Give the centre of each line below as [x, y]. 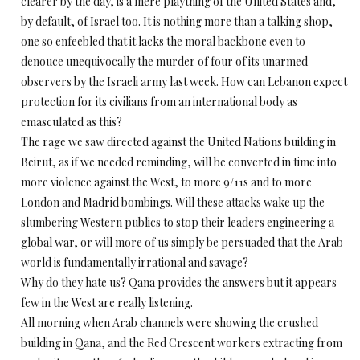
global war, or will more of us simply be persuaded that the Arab [182, 242]
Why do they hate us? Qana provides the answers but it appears [179, 282]
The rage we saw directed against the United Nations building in [178, 142]
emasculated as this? [72, 122]
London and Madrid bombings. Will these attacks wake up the [173, 202]
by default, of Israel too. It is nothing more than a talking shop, [177, 21]
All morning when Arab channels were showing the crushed [170, 323]
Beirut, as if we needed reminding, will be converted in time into [179, 162]
